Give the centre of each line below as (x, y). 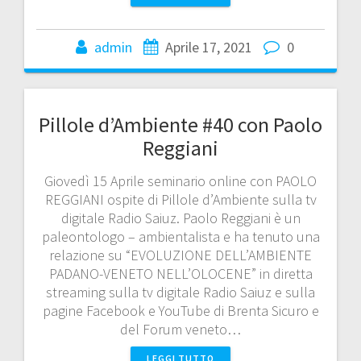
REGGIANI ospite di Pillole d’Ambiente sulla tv (180, 199)
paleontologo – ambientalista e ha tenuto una (180, 236)
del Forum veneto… (180, 329)
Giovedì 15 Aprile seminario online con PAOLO (180, 180)
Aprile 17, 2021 (208, 47)
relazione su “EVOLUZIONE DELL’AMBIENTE (180, 255)
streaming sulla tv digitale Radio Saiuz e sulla (180, 292)
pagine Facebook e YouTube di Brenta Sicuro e (180, 310)
